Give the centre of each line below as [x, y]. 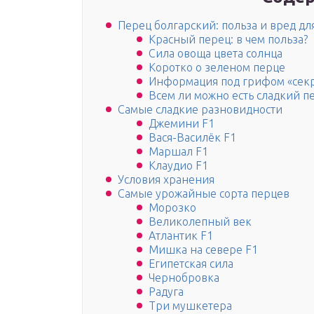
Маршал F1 [178, 152]
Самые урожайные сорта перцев [204, 194]
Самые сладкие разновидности [200, 110]
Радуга [166, 292]
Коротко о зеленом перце [217, 68]
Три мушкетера [190, 306]
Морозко [172, 208]
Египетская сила [191, 264]
